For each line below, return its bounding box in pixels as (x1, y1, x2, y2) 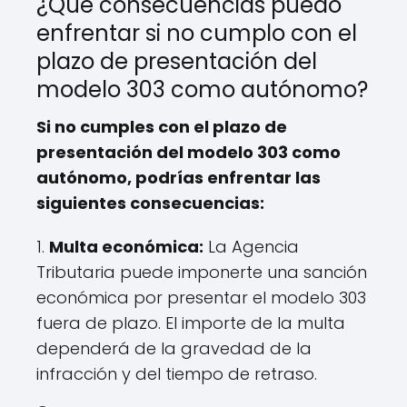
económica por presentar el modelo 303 (36, 285, 366, 309)
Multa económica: (49, 234, 203, 258)
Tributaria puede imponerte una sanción (36, 260, 367, 283)
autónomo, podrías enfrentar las (36, 165, 321, 189)
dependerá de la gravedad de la (36, 336, 312, 360)
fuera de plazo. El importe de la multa (36, 311, 345, 334)
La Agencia (203, 234, 299, 258)
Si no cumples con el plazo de (36, 114, 287, 138)
